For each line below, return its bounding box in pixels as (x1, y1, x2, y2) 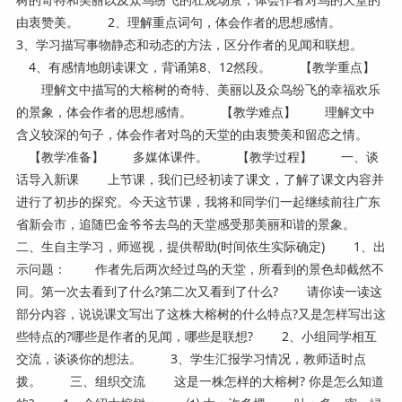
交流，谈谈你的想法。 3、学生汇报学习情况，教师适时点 (15, 349, 366, 367)
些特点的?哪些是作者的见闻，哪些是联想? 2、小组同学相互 (15, 327, 377, 345)
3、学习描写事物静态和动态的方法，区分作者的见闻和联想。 (15, 35, 379, 53)
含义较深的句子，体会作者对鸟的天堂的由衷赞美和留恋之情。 (15, 125, 384, 143)
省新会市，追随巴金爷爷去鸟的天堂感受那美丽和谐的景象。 (15, 214, 384, 232)
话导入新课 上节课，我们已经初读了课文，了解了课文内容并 (15, 170, 384, 188)
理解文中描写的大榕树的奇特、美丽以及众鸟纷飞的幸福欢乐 (15, 80, 380, 98)
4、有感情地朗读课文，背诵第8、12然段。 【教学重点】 (15, 57, 375, 75)
